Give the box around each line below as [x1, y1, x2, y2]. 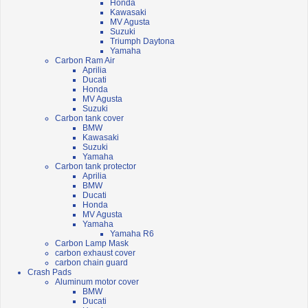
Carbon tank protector [55, 162, 136, 172]
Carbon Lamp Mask [55, 239, 129, 249]
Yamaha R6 [110, 229, 154, 239]
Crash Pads [27, 267, 71, 278]
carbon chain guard [55, 258, 128, 268]
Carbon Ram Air [55, 56, 115, 66]
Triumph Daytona [110, 36, 175, 47]
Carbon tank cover [55, 113, 124, 124]
